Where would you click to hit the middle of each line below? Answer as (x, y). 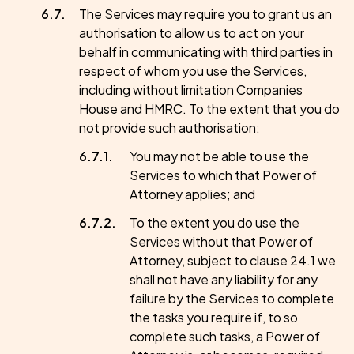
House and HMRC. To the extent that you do (209, 109)
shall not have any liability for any (224, 279)
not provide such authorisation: (169, 128)
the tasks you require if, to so (214, 317)
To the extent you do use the (215, 222)
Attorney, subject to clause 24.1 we (233, 260)
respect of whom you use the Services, (193, 71)
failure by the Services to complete (232, 298)
